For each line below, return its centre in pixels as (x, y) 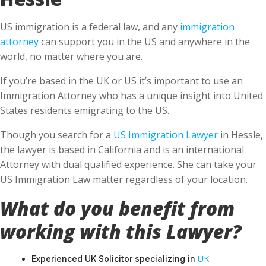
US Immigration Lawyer (166, 134)
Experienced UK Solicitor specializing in (115, 257)
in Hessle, (240, 134)
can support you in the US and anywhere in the (144, 40)
